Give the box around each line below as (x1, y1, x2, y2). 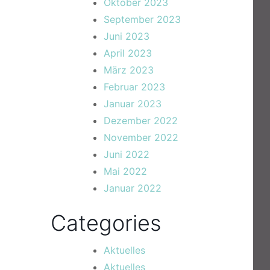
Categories (51, 210, 161, 236)
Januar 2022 (104, 182, 162, 194)
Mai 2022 (104, 165, 147, 177)
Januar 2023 (104, 98, 162, 110)
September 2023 (104, 13, 181, 25)
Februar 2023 (104, 81, 165, 93)
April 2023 (104, 47, 152, 59)
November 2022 (104, 131, 178, 143)
